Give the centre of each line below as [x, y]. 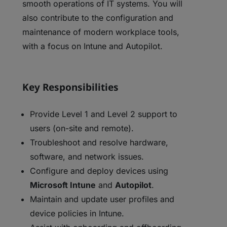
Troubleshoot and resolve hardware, [99, 142]
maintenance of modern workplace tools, [101, 32]
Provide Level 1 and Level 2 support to [104, 114]
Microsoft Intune [63, 185]
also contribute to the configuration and [98, 18]
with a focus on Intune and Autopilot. [93, 46]
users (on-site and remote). [82, 128]
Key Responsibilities [71, 87]
